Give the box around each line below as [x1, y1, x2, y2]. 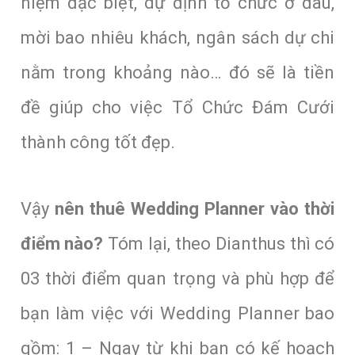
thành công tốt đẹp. [20, 132, 175, 152]
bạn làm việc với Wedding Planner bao [20, 303, 335, 323]
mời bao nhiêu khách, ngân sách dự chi [20, 27, 335, 48]
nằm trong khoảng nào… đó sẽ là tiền [20, 62, 335, 82]
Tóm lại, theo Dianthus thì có [103, 233, 335, 254]
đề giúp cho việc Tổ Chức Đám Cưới [20, 97, 335, 117]
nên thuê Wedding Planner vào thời [54, 198, 335, 219]
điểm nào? [20, 233, 104, 254]
